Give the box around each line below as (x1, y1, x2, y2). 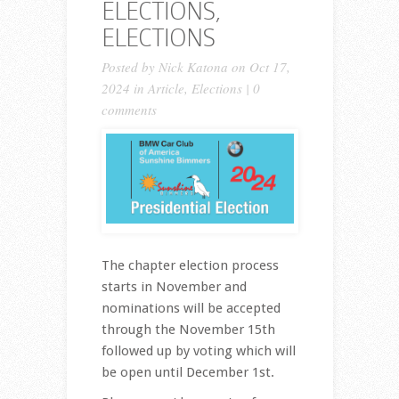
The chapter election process (101, 257, 279, 274)
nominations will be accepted (101, 300, 281, 317)
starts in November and (101, 279, 247, 296)
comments (101, 101, 157, 119)
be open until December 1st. (101, 364, 278, 381)
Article (147, 79, 184, 98)
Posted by (101, 58, 159, 77)
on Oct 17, (227, 58, 290, 77)
